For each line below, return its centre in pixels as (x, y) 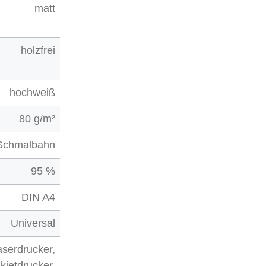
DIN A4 (39, 197)
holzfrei (38, 51)
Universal (33, 224)
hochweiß (33, 93)
